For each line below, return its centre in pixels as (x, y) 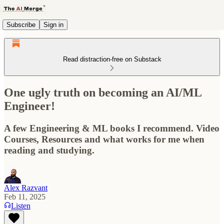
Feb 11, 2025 (25, 196)
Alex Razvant (26, 187)
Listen (21, 205)
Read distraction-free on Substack (112, 59)
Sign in (53, 24)
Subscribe (21, 24)
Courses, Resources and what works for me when (104, 139)
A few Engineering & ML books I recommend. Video (112, 128)
